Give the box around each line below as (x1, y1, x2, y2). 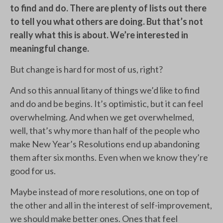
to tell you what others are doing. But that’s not (10, 16, 203, 27)
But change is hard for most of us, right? (10, 64, 166, 75)
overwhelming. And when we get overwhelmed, (10, 111, 194, 122)
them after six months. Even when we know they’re (10, 152, 208, 163)
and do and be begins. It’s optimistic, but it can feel (10, 98, 203, 109)
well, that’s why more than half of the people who (10, 125, 200, 136)
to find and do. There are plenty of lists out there (10, 2, 207, 13)
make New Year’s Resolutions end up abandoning (10, 138, 200, 149)
